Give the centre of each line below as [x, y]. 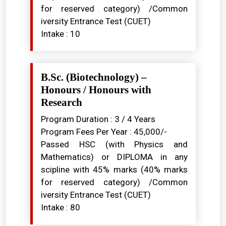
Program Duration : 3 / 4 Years [98, 119]
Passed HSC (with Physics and [114, 144]
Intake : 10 [61, 34]
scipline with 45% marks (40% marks [114, 169]
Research [62, 102]
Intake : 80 [61, 207]
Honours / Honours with [96, 90]
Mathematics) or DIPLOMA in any [114, 157]
